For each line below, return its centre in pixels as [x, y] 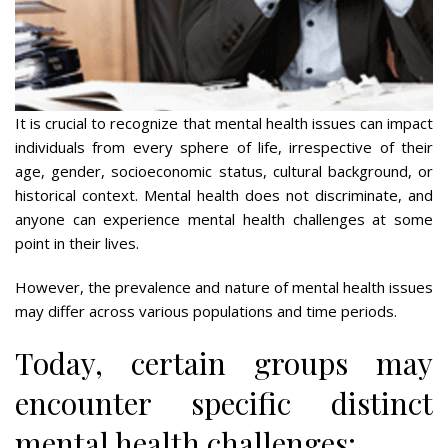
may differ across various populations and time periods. [206, 310]
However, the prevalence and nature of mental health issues [224, 286]
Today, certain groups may [224, 362]
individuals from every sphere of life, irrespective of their [224, 146]
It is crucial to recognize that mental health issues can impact [224, 122]
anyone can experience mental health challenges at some [224, 218]
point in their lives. [79, 242]
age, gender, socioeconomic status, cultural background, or [224, 170]
